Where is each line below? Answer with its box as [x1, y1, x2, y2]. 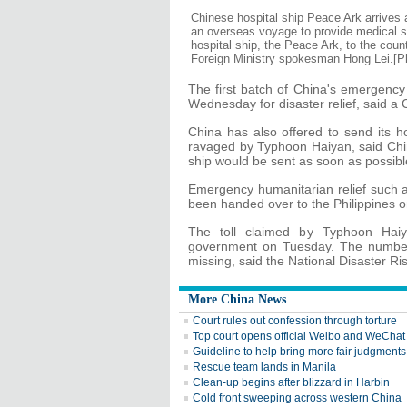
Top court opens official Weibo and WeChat [193, 330, 405, 342]
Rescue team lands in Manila [193, 361, 336, 373]
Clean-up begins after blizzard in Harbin [193, 376, 390, 389]
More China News [188, 293, 286, 306]
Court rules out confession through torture [193, 314, 397, 327]
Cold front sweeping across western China [193, 392, 402, 404]
